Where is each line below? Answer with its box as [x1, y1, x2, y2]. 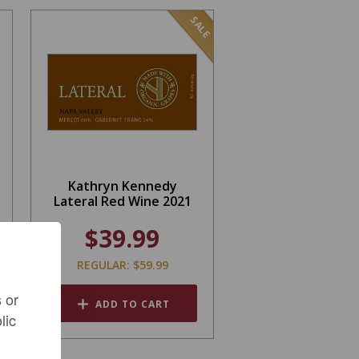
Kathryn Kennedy [67, 176, 177, 195]
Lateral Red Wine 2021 [53, 192, 192, 210]
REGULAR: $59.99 [76, 256, 168, 272]
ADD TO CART [95, 296, 171, 311]
